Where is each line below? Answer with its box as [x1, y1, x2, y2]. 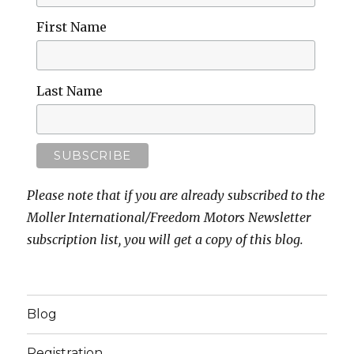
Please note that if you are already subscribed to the [27, 186, 326, 203]
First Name [36, 19, 107, 36]
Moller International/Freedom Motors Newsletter [27, 209, 311, 225]
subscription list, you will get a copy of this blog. [27, 231, 304, 247]
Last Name [36, 82, 103, 99]
